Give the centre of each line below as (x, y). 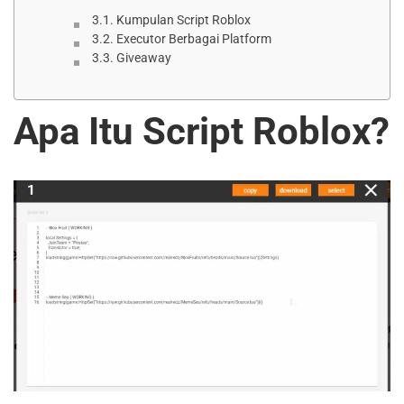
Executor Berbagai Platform (193, 39)
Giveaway (143, 58)
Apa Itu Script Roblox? (202, 132)
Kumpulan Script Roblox (183, 20)
